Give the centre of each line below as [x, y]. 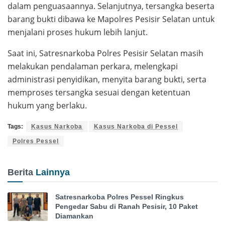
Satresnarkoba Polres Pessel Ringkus [120, 197]
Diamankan [74, 216]
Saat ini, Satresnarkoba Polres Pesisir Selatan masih [105, 53]
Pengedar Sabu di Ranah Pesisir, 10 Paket [127, 206]
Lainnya [53, 172]
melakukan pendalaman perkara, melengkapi [93, 66]
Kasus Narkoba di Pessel [136, 126]
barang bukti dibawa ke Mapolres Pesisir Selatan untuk [111, 19]
